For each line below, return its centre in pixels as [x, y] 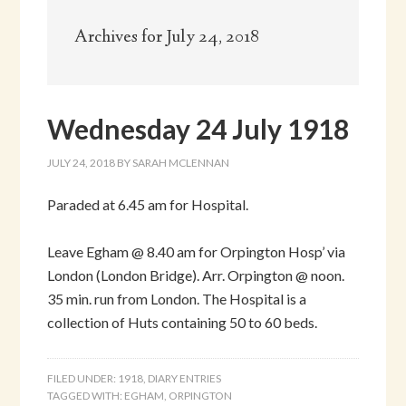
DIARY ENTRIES [185, 378]
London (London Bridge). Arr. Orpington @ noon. [196, 275]
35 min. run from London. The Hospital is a [177, 298]
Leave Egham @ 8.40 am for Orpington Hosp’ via [197, 251]
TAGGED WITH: [86, 395]
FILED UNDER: [83, 378]
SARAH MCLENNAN [181, 162]
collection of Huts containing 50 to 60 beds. [183, 322]
